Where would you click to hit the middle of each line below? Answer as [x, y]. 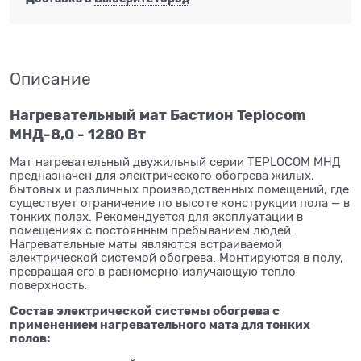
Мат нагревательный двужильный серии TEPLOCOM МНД [175, 162]
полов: [30, 339]
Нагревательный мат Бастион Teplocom [158, 115]
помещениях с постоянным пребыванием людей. [152, 231]
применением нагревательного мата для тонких [160, 325]
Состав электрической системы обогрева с [145, 311]
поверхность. [48, 286]
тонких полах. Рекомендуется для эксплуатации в [156, 217]
